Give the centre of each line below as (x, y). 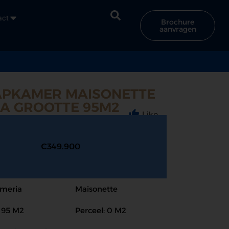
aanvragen (178, 29)
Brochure (178, 22)
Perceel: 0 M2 (101, 210)
